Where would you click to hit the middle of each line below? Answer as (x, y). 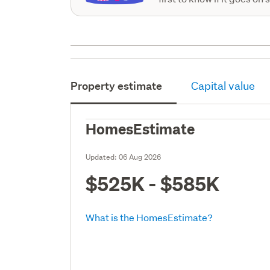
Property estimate (117, 86)
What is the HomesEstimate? (149, 217)
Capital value (223, 86)
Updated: (102, 157)
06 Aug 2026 (140, 157)
